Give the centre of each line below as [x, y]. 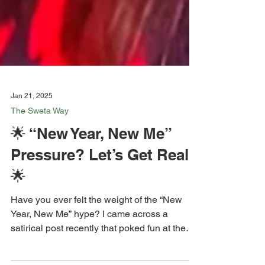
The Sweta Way [40, 132]
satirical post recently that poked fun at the [98, 249]
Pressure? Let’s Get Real [100, 176]
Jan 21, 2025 [32, 117]
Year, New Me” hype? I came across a [89, 235]
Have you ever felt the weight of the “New [96, 221]
